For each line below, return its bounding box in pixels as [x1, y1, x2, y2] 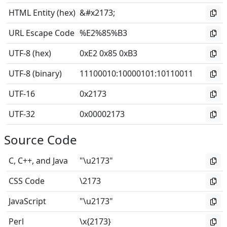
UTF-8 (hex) [9, 48, 51, 59]
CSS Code [9, 175, 45, 186]
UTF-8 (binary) [9, 68, 62, 79]
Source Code [4, 131, 77, 148]
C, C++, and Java [9, 155, 68, 166]
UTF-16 [9, 88, 35, 99]
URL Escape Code [9, 27, 74, 39]
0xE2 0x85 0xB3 [80, 48, 137, 59]
